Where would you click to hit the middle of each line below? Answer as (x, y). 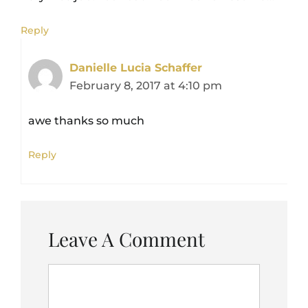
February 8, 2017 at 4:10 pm (146, 85)
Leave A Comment (126, 239)
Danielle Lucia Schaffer (136, 67)
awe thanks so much (86, 120)
